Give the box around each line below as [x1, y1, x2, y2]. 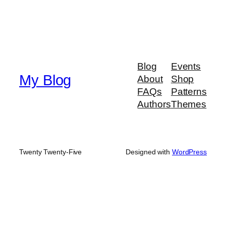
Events [171, 61, 201, 72]
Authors [137, 99, 171, 110]
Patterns [171, 86, 207, 97]
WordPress [172, 148, 207, 156]
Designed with [126, 148, 172, 156]
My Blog [19, 72, 72, 88]
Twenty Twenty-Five [19, 148, 82, 156]
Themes [171, 99, 207, 110]
